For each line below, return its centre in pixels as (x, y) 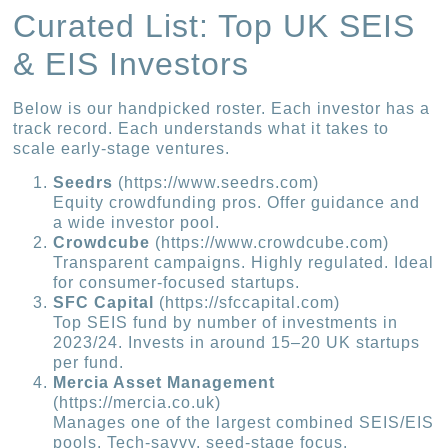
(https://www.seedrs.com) (216, 183)
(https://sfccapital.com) (247, 303)
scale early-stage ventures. (122, 148)
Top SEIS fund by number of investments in (226, 323)
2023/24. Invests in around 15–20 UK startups (237, 343)
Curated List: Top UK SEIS (214, 25)
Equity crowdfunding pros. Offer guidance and (237, 203)
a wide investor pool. (137, 223)
